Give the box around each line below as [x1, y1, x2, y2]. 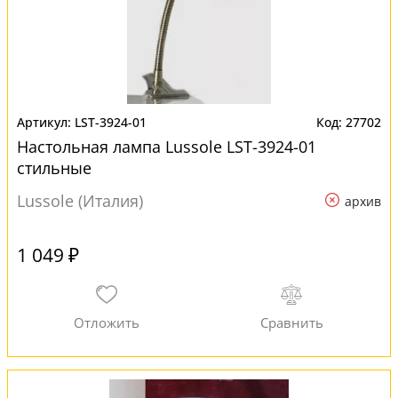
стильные [17, 157, 92, 179]
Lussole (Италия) [17, 190, 143, 211]
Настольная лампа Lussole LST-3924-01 [17, 136, 316, 157]
